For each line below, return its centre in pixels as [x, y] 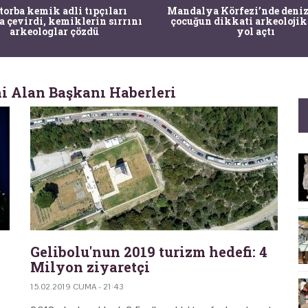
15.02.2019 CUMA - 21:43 [77, 286]
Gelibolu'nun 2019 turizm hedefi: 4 [149, 251]
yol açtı [255, 31]
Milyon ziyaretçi [90, 266]
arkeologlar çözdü [54, 31]
